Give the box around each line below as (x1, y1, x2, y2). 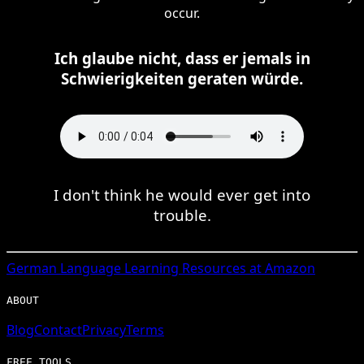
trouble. (153, 204, 211, 225)
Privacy (82, 320, 126, 339)
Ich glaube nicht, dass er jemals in (54, 47, 310, 68)
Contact (34, 320, 82, 339)
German (6, 258, 57, 277)
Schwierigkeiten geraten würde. (61, 67, 303, 89)
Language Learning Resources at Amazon (57, 258, 315, 277)
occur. (164, 3, 200, 22)
